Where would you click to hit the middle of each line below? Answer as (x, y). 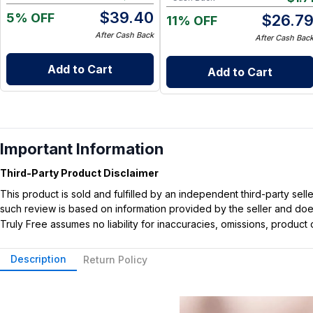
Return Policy (115, 260)
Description (38, 259)
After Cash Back (124, 35)
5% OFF (30, 18)
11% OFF (192, 20)
